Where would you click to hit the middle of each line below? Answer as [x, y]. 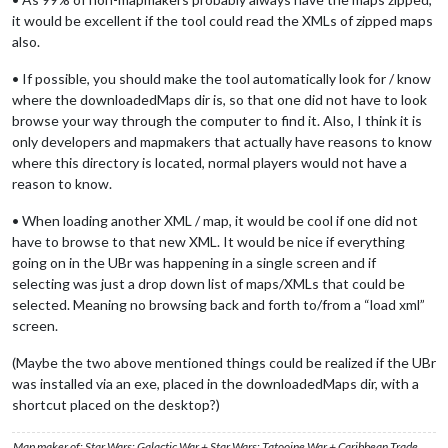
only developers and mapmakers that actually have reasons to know [222, 142]
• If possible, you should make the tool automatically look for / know [221, 79]
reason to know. [62, 184]
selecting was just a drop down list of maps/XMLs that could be [208, 284]
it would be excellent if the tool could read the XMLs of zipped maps [222, 21]
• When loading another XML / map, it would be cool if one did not [215, 221]
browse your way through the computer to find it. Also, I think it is [217, 121]
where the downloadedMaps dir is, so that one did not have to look [219, 100]
